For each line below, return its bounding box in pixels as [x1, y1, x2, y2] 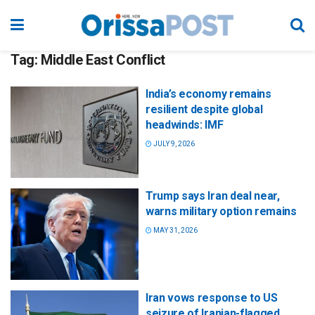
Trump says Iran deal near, [146, 189, 280, 203]
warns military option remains [146, 205, 297, 219]
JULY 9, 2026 [152, 140, 195, 148]
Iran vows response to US [146, 291, 278, 305]
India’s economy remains [146, 87, 271, 101]
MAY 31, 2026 [152, 226, 198, 235]
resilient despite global [146, 103, 263, 116]
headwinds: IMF [146, 118, 224, 131]
